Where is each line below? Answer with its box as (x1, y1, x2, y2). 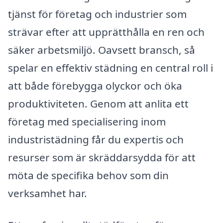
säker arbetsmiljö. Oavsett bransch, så (8, 43, 195, 57)
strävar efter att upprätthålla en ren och (8, 25, 205, 39)
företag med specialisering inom (8, 114, 166, 129)
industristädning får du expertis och (8, 132, 184, 147)
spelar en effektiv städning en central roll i (8, 61, 213, 75)
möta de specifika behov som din (8, 168, 169, 183)
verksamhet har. (8, 186, 87, 201)
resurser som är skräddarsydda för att (8, 150, 196, 165)
